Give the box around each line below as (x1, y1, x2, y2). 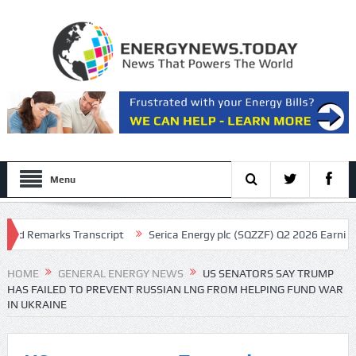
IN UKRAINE (6, 298, 67, 311)
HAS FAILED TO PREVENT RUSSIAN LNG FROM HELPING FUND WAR (6, 283, 343, 296)
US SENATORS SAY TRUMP (202, 267, 334, 281)
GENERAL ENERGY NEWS (57, 267, 184, 281)
